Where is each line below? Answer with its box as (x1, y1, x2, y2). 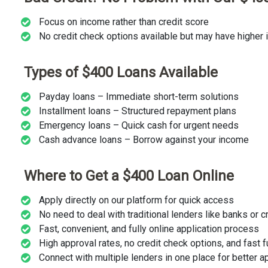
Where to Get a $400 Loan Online (24, 167, 234, 184)
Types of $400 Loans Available (24, 64, 218, 81)
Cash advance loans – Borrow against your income (39, 133, 249, 145)
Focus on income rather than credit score (39, 16, 209, 28)
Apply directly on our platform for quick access (39, 194, 234, 206)
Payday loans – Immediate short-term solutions (39, 90, 239, 102)
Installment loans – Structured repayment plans (39, 105, 236, 117)
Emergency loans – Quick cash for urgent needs (39, 119, 239, 131)
